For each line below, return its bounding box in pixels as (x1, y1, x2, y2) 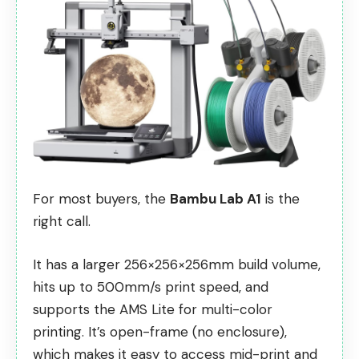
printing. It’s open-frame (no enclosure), (33, 322, 287, 341)
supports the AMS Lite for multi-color (33, 300, 272, 318)
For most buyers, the (33, 190, 170, 208)
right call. (33, 212, 91, 231)
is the (261, 190, 300, 208)
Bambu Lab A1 (170, 190, 261, 208)
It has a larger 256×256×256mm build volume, (33, 255, 321, 273)
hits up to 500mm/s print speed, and (33, 277, 268, 296)
